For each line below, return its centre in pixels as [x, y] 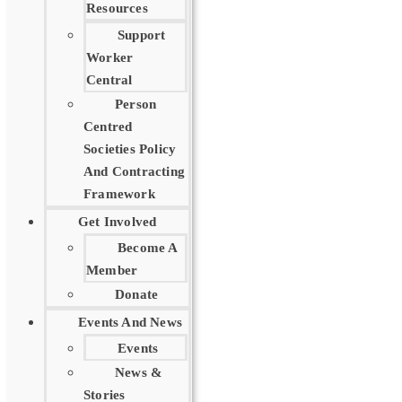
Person [136, 104]
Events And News [130, 322]
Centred [108, 127]
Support [142, 35]
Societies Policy [130, 149]
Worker [110, 57]
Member [112, 270]
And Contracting [134, 171]
